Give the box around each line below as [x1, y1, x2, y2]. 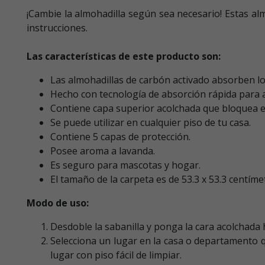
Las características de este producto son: [27, 49, 221, 63]
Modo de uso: [27, 196, 89, 209]
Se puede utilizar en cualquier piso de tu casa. [50, 115, 251, 129]
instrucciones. [27, 21, 88, 34]
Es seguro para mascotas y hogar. [50, 158, 201, 172]
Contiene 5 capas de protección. [50, 130, 190, 143]
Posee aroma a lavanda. [50, 144, 155, 157]
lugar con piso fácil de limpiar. [50, 248, 182, 261]
